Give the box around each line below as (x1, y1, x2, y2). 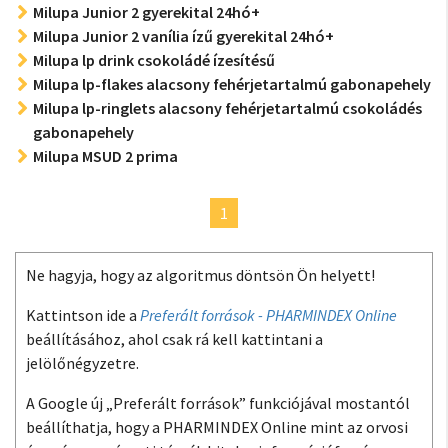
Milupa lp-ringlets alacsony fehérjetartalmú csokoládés (33, 98, 422, 118)
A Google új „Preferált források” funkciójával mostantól (26, 393, 410, 413)
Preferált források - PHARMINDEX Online (140, 305, 397, 325)
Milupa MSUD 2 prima (33, 146, 178, 166)
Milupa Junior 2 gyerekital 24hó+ (33, 2, 260, 22)
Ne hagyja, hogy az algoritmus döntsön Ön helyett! (26, 265, 375, 285)
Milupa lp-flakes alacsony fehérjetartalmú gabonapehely (33, 74, 431, 94)
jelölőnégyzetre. (26, 353, 139, 373)
